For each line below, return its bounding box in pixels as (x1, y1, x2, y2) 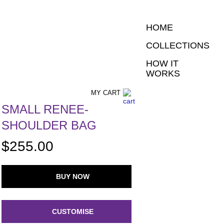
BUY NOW (55, 172, 89, 180)
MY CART (90, 89, 120, 96)
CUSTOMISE (51, 207, 93, 215)
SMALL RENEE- (1, 102, 88, 116)
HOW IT (145, 58, 178, 68)
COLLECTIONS (145, 40, 209, 50)
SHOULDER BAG (1, 118, 96, 132)
